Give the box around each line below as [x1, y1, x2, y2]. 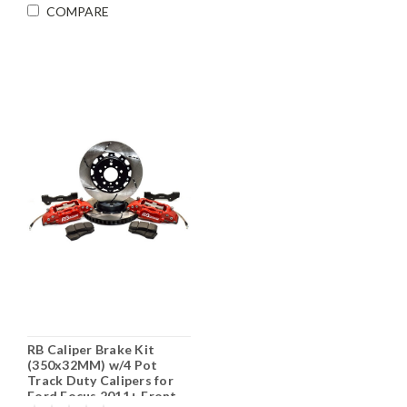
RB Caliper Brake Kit [27, 341, 154, 357]
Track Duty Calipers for [27, 372, 174, 388]
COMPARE [46, 4, 109, 20]
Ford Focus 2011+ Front [27, 387, 177, 403]
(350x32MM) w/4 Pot [27, 356, 158, 372]
